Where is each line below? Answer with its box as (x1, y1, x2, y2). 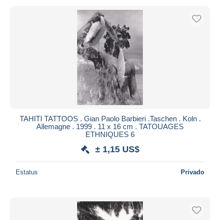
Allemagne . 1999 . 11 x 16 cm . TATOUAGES (36, 122, 184, 131)
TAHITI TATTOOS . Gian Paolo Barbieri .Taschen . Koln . (19, 114, 201, 123)
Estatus (16, 168, 38, 176)
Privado (181, 168, 204, 176)
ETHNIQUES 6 (85, 130, 135, 138)
